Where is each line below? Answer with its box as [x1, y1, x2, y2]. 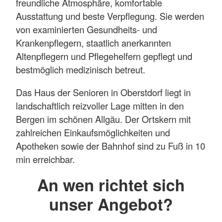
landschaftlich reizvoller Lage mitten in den [16, 99, 184, 112]
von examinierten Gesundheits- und [16, 23, 157, 36]
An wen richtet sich [37, 172, 185, 196]
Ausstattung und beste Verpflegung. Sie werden [16, 9, 204, 23]
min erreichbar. [16, 152, 75, 166]
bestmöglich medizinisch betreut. [16, 63, 145, 76]
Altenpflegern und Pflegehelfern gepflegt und [16, 50, 192, 63]
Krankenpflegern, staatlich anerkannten [16, 36, 171, 50]
